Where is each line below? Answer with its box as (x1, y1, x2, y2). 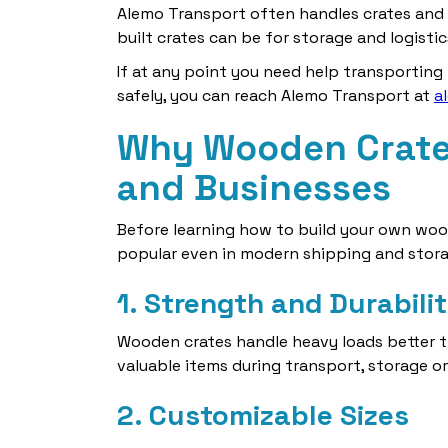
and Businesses (117, 165, 391, 211)
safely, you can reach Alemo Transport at (117, 85, 434, 106)
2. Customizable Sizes (117, 397, 409, 433)
